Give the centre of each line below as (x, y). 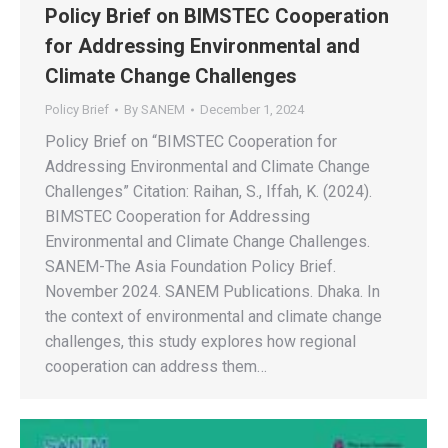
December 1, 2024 (252, 109)
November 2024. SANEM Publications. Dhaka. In (212, 291)
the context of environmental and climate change (213, 316)
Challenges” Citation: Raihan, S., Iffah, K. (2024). (208, 191)
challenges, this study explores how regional (200, 341)
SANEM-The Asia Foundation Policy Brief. (190, 266)
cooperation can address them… (156, 366)
